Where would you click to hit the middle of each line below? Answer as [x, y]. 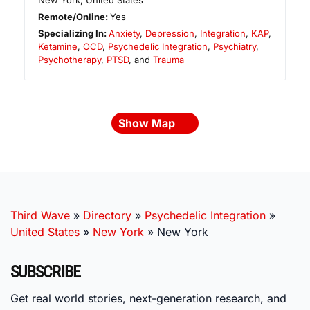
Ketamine [58, 47]
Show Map [148, 124]
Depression [170, 34]
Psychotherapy [70, 60]
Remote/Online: [74, 17]
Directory [107, 216]
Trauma [168, 60]
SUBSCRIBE [46, 272]
